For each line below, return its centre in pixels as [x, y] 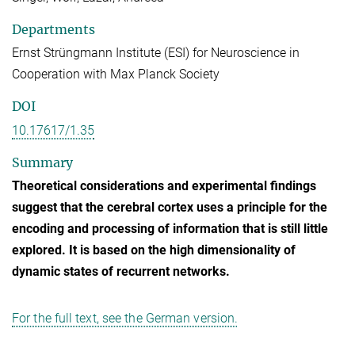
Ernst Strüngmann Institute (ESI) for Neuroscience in [156, 53]
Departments [53, 29]
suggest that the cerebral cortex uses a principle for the [170, 208]
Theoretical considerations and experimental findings [164, 186]
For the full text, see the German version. [125, 319]
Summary [42, 162]
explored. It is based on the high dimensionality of [154, 250]
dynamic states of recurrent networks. [121, 272]
